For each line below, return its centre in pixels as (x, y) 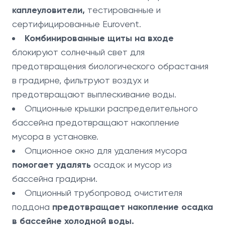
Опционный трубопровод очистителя (103, 193)
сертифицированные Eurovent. (77, 24)
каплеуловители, (48, 10)
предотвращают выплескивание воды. (94, 94)
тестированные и (123, 10)
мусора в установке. (55, 136)
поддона (32, 207)
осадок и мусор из (133, 164)
